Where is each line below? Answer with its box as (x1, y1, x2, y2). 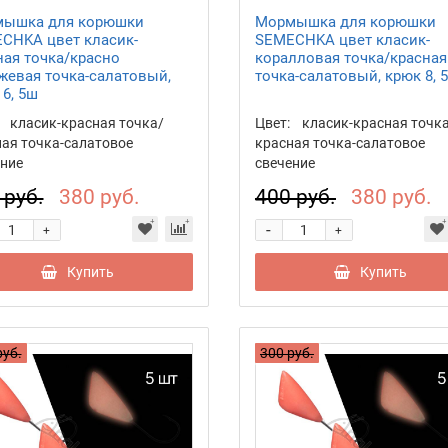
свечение (254, 154, 315, 171)
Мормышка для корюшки (254, 12, 436, 31)
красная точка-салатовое (254, 134, 425, 151)
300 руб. (259, 344, 314, 361)
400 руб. (254, 184, 336, 209)
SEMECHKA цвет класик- (254, 30, 430, 49)
